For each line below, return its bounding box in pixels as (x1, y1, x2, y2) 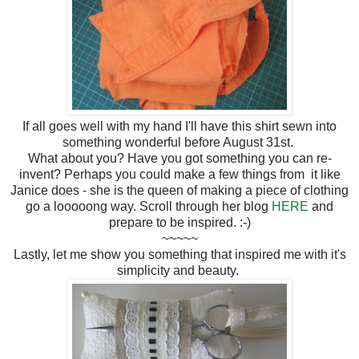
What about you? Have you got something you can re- (27, 151, 332, 165)
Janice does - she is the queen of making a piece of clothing (10, 183, 349, 197)
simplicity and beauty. (117, 263, 242, 277)
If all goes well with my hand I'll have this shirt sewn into (22, 119, 337, 133)
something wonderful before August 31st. (63, 135, 296, 149)
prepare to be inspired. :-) (108, 215, 251, 229)
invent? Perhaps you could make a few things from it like (18, 167, 341, 181)
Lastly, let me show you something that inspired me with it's (13, 247, 346, 261)
